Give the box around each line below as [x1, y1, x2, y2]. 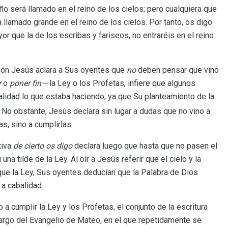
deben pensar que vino [136, 65, 219, 75]
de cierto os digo [13, 141, 72, 151]
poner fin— [10, 78, 47, 88]
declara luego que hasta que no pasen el [72, 141, 217, 151]
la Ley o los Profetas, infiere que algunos [47, 78, 195, 88]
